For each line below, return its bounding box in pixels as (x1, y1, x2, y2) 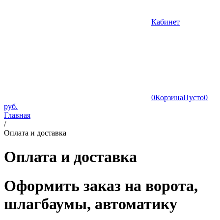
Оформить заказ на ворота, (4, 176, 198, 194)
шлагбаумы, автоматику (4, 194, 177, 213)
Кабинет (151, 18, 180, 26)
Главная (4, 111, 30, 119)
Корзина (155, 93, 183, 102)
